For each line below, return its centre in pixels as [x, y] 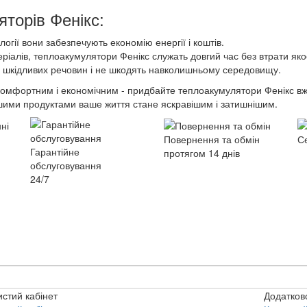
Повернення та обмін [212, 139]
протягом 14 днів [202, 153]
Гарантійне [55, 151]
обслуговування [66, 165]
